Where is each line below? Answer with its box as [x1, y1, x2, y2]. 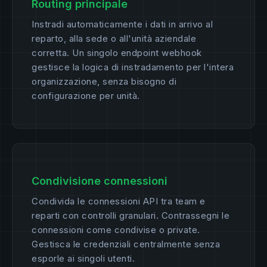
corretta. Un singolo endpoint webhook [32, 47, 202, 59]
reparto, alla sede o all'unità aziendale [32, 33, 196, 45]
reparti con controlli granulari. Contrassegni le [32, 210, 229, 222]
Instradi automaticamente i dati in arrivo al [32, 18, 213, 30]
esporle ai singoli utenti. [32, 253, 135, 265]
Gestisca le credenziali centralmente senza [32, 238, 220, 250]
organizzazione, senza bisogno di [32, 76, 176, 88]
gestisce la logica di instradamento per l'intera [32, 61, 234, 73]
